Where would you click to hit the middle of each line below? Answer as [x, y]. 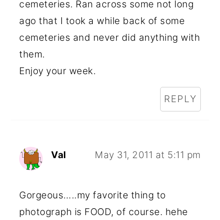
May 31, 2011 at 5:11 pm [148, 155]
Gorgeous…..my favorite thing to [93, 195]
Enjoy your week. [58, 71]
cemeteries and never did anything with [110, 37]
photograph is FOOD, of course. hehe [104, 212]
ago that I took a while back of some [102, 21]
